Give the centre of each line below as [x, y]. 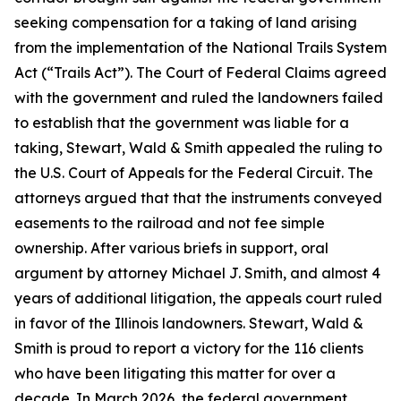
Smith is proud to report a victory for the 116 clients [189, 349]
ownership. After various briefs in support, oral [171, 248]
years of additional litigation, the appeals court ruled [198, 299]
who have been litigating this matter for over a [175, 374]
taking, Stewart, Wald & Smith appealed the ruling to [198, 148]
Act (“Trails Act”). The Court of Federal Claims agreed [200, 73]
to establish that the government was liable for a [182, 123]
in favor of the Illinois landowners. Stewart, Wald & [189, 324]
